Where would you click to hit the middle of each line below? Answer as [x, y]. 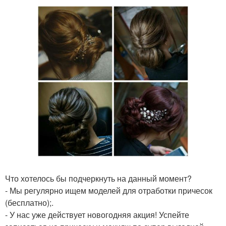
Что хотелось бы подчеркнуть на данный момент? [98, 178]
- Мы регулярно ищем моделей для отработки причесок [109, 190]
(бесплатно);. [29, 203]
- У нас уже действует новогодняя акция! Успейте [97, 215]
